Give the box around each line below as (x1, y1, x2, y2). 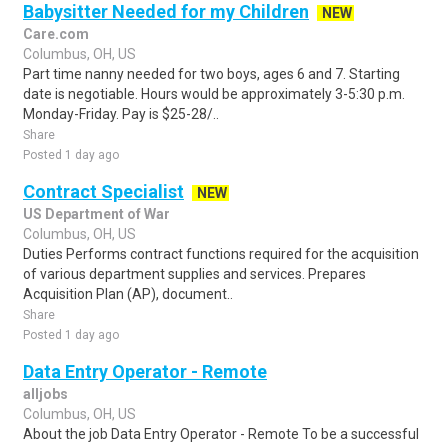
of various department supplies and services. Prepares (23, 266, 366, 282)
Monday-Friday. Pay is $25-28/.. (23, 106, 219, 122)
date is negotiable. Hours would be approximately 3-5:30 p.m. (23, 86, 405, 102)
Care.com (23, 26, 89, 42)
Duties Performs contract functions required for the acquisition (23, 246, 419, 262)
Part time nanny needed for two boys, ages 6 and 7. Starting (23, 66, 400, 82)
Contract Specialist (23, 181, 184, 202)
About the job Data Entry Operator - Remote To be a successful (23, 426, 419, 442)
